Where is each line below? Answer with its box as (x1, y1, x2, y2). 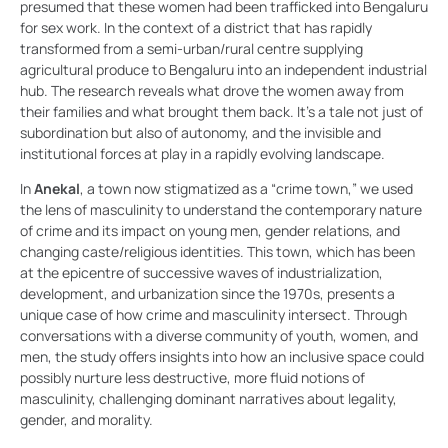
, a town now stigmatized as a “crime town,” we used (80, 179, 413, 199)
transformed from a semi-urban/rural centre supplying (20, 39, 363, 58)
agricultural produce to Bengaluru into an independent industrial (20, 60, 427, 79)
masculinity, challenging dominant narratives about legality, (20, 389, 397, 409)
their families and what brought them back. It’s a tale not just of (20, 102, 423, 121)
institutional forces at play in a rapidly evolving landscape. (20, 144, 385, 163)
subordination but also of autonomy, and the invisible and (20, 123, 381, 142)
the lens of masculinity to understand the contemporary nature (20, 200, 422, 220)
